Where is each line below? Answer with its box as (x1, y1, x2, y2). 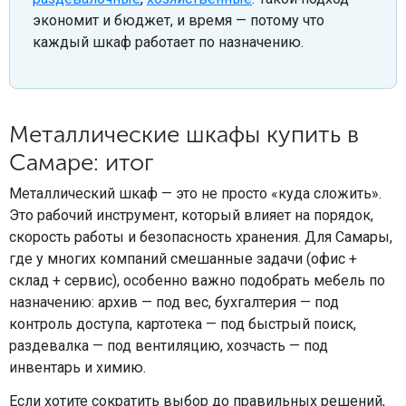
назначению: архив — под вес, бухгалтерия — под (9, 293, 339, 311)
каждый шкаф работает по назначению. (33, 34, 304, 51)
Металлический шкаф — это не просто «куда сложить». (9, 184, 382, 202)
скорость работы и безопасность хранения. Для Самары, (9, 227, 392, 246)
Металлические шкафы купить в (9, 121, 359, 149)
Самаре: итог (9, 149, 154, 177)
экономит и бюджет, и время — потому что (33, 12, 324, 29)
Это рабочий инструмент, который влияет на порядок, (9, 206, 373, 224)
